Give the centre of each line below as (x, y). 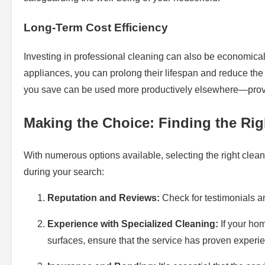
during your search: (64, 172)
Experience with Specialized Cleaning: (133, 224)
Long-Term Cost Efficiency (96, 28)
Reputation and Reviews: (104, 198)
